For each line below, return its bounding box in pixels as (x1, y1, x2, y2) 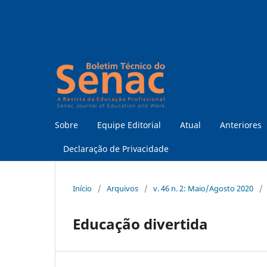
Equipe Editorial (97, 119, 161, 131)
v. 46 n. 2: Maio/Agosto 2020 (153, 182, 253, 194)
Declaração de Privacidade (63, 142, 169, 154)
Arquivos (107, 182, 138, 194)
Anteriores (220, 119, 262, 131)
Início (73, 182, 92, 194)
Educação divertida (73, 213, 208, 234)
